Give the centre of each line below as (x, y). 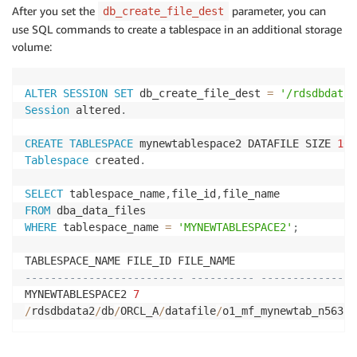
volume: (32, 46)
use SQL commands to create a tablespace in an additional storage (177, 29)
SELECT (44, 193)
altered (95, 110)
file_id (194, 193)
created (114, 160)
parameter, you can (277, 10)
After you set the (55, 10)
